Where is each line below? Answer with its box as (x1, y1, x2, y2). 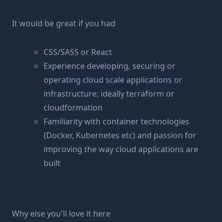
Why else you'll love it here (12, 208, 111, 219)
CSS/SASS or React (44, 47, 112, 57)
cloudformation (44, 102, 103, 113)
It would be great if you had (12, 18, 115, 29)
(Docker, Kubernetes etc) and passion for (44, 130, 196, 141)
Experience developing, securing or (44, 60, 175, 71)
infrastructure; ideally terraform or (44, 88, 174, 99)
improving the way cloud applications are (44, 144, 198, 155)
